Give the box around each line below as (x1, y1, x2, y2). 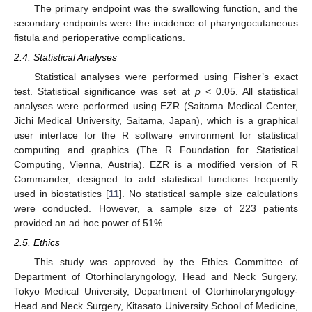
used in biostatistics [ (14, 187, 109, 199)
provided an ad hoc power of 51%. (14, 217, 165, 228)
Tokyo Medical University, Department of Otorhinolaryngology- (14, 286, 298, 297)
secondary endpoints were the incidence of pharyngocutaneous (14, 17, 298, 29)
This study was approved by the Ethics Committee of (33, 256, 298, 268)
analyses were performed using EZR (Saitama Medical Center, (14, 100, 298, 111)
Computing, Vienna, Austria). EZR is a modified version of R (14, 158, 298, 170)
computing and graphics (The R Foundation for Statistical (14, 143, 298, 155)
